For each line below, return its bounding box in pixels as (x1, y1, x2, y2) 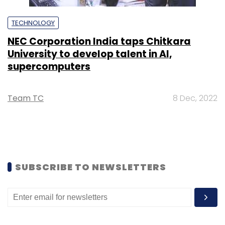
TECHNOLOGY (12, 18, 55, 28)
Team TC (8, 92, 44, 104)
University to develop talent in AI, (8, 47, 172, 61)
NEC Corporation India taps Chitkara (8, 34, 191, 48)
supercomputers (8, 59, 90, 73)
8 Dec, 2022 (173, 92, 217, 104)
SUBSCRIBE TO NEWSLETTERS (15, 160, 166, 173)
